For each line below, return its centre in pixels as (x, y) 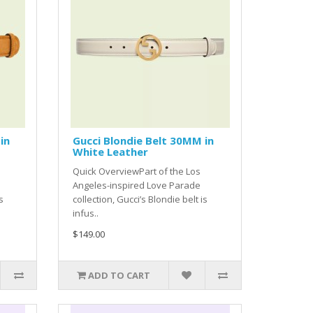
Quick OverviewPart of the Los (137, 172)
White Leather (111, 152)
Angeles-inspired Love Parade (137, 185)
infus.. (86, 213)
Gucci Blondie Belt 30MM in (144, 141)
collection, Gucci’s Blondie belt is (140, 199)
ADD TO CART (119, 276)
